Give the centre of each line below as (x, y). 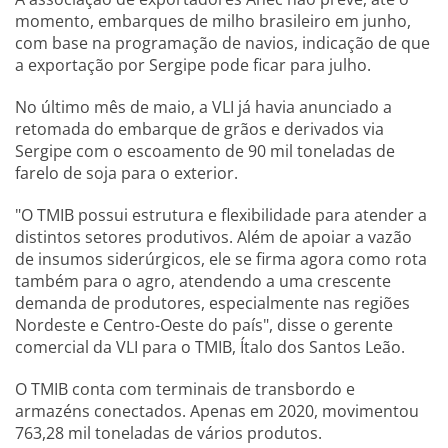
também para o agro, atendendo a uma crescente (203, 281)
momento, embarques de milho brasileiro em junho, (213, 21)
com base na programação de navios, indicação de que (222, 43)
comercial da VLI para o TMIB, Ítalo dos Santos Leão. (210, 347)
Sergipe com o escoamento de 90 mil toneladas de (205, 151)
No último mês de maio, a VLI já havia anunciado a (203, 107)
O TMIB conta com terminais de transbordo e (185, 389)
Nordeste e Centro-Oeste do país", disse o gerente (204, 325)
